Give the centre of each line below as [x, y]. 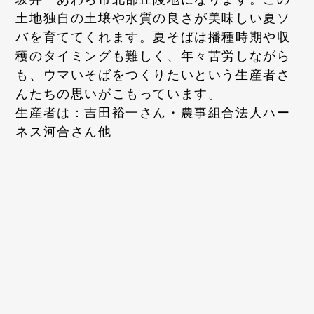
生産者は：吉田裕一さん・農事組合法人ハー [153, 112]
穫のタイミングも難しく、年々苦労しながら [153, 56]
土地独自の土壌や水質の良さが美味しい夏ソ [153, 18]
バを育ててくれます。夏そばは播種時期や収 [153, 37]
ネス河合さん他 [64, 131]
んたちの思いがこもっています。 [119, 94]
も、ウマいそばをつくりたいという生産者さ [153, 75]
